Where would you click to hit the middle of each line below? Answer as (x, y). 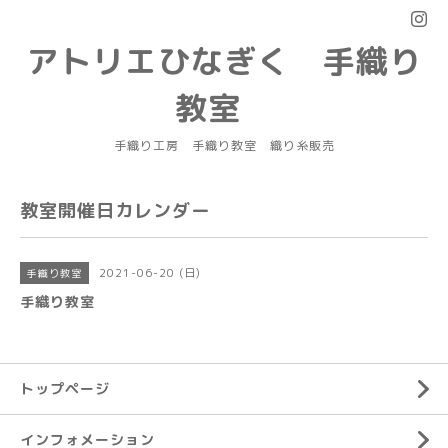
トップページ (65, 388)
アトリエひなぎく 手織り (224, 61)
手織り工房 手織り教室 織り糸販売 (224, 145)
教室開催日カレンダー (115, 210)
